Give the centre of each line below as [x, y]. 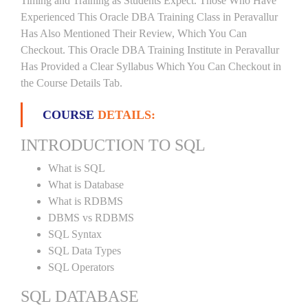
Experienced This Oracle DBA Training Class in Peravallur [149, 17]
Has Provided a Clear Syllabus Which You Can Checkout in [151, 66]
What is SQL [77, 168]
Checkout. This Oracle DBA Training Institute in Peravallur [150, 50]
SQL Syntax [75, 234]
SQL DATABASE [80, 296]
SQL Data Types [85, 251]
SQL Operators [81, 267]
